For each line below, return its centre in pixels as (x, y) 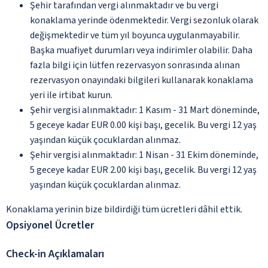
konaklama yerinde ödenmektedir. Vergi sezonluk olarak (144, 20)
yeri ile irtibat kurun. (71, 95)
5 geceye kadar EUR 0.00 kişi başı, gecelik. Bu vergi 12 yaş (143, 125)
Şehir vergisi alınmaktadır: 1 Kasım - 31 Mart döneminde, (145, 110)
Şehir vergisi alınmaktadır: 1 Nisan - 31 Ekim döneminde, (144, 155)
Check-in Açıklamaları (55, 254)
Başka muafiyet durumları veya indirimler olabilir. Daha (141, 50)
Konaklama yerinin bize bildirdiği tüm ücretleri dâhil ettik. (124, 209)
